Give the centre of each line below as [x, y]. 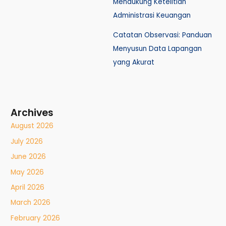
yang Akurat [134, 63]
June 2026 [29, 157]
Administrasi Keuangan [152, 16]
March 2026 [31, 203]
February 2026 [36, 218]
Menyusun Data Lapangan [157, 49]
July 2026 [27, 141]
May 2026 [27, 172]
